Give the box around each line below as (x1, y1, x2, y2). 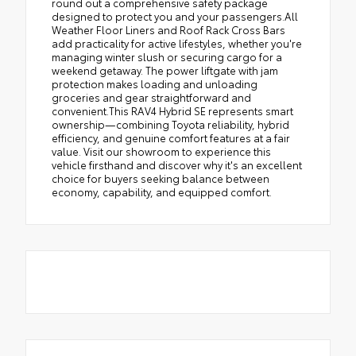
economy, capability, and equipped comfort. (52, 184, 272, 199)
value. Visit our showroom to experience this (52, 143, 271, 158)
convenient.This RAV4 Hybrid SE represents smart (52, 103, 293, 118)
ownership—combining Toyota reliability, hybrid (52, 116, 289, 131)
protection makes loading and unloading (52, 75, 257, 91)
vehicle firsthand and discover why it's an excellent (52, 157, 302, 172)
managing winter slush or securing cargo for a (52, 48, 282, 64)
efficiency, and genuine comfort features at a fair (52, 130, 290, 145)
